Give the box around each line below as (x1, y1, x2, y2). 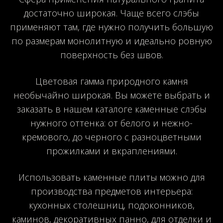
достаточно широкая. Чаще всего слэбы (24, 6, 199, 19)
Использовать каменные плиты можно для (18, 171, 205, 183)
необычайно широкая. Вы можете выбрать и (13, 89, 210, 101)
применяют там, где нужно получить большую (10, 20, 213, 33)
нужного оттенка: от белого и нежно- (30, 116, 193, 129)
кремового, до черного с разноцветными (21, 130, 202, 143)
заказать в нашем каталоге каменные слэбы (16, 103, 207, 115)
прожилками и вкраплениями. (46, 144, 177, 157)
